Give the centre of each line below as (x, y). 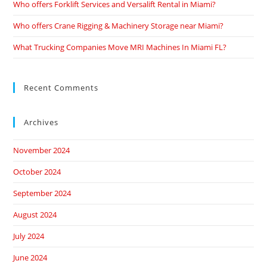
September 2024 (42, 193)
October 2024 (37, 172)
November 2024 (42, 150)
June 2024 (30, 258)
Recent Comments (61, 88)
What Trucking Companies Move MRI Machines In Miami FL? (120, 47)
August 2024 (35, 215)
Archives (41, 122)
